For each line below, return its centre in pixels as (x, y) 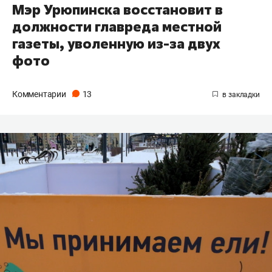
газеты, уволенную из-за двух (116, 43)
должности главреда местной (117, 26)
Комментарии (40, 94)
